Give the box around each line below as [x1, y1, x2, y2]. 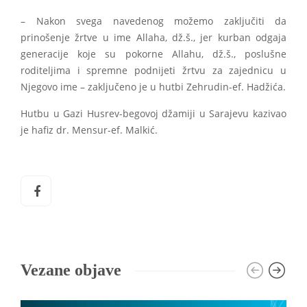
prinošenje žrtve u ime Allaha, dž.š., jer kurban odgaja [21, 32, 286, 45]
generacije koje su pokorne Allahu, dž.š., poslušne [21, 48, 286, 61]
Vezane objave [21, 261, 121, 280]
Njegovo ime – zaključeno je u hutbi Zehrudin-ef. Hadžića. [21, 81, 286, 94]
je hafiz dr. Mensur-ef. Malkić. [21, 124, 160, 137]
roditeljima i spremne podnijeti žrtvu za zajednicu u [21, 64, 286, 77]
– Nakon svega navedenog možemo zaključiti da [21, 15, 286, 28]
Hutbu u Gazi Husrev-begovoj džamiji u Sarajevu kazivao [21, 108, 286, 121]
